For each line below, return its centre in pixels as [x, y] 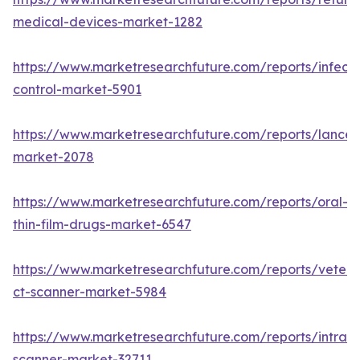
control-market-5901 [77, 90]
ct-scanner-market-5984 [90, 292]
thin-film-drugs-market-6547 [102, 225]
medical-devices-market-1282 [108, 22]
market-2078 [53, 157]
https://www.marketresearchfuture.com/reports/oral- [180, 202]
